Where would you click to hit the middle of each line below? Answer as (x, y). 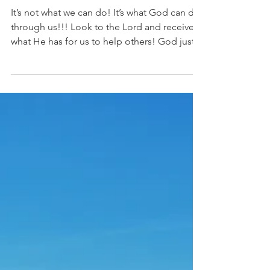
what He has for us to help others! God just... (106, 63)
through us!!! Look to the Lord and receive (102, 49)
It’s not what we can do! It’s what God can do (105, 34)
